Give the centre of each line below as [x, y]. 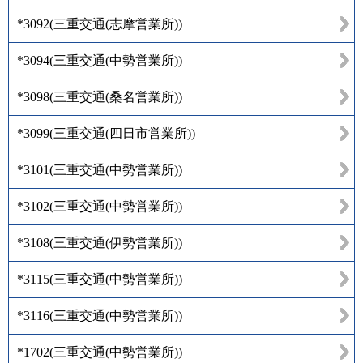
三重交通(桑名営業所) [116, 96]
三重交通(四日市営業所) [122, 133]
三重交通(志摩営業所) [116, 23]
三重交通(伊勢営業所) [116, 242]
